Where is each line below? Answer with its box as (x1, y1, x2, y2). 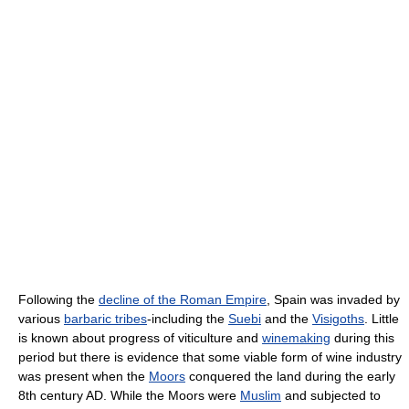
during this (330, 330, 394, 346)
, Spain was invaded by (267, 292, 400, 308)
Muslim (240, 388, 281, 404)
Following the (18, 292, 99, 308)
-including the (147, 311, 228, 327)
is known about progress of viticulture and (18, 330, 262, 346)
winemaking (262, 330, 330, 346)
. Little (364, 311, 399, 327)
